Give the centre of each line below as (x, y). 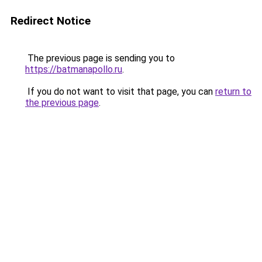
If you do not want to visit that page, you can (120, 92)
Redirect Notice (51, 21)
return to (233, 92)
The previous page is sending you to (100, 58)
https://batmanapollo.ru (74, 69)
